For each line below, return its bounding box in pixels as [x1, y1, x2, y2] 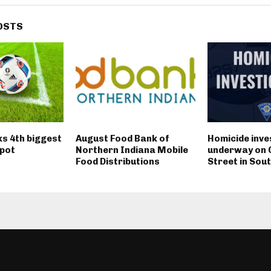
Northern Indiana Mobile [75, 145, 188, 156]
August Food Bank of [75, 133, 169, 145]
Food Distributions [75, 156, 160, 168]
